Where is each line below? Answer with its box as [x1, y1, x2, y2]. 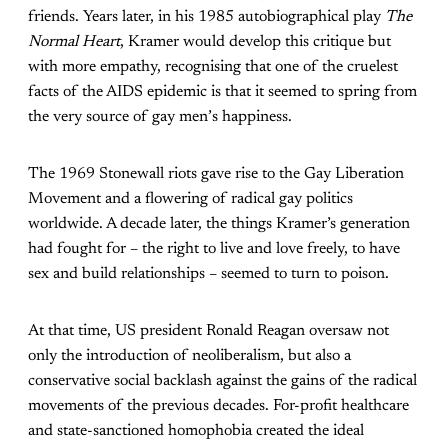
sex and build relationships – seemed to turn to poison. [28, 265, 389, 282]
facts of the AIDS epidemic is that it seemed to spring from [28, 83, 417, 100]
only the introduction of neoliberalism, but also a [28, 347, 351, 364]
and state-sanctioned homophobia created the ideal [28, 422, 364, 439]
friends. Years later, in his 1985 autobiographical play [28, 8, 385, 25]
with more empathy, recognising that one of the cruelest [28, 58, 398, 75]
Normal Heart [28, 33, 120, 50]
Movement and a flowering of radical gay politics [28, 190, 353, 207]
